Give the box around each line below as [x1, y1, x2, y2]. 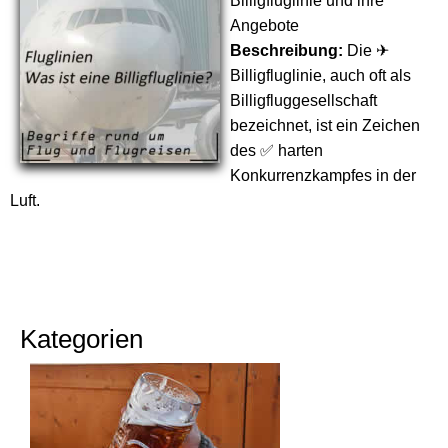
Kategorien [20, 325, 143, 353]
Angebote [230, 17, 299, 34]
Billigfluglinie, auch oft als [230, 67, 411, 84]
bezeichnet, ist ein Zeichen [230, 117, 420, 134]
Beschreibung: [230, 42, 343, 59]
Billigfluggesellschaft [230, 92, 377, 109]
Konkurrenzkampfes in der [230, 167, 416, 184]
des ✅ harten [230, 142, 323, 159]
